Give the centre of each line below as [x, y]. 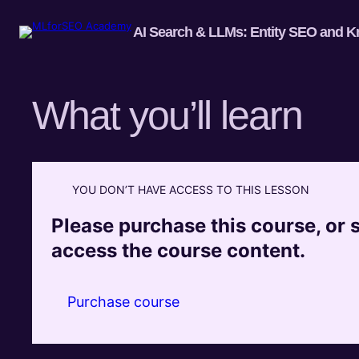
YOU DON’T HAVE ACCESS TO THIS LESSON [191, 189]
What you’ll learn [167, 115]
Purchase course [123, 301]
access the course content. [178, 250]
